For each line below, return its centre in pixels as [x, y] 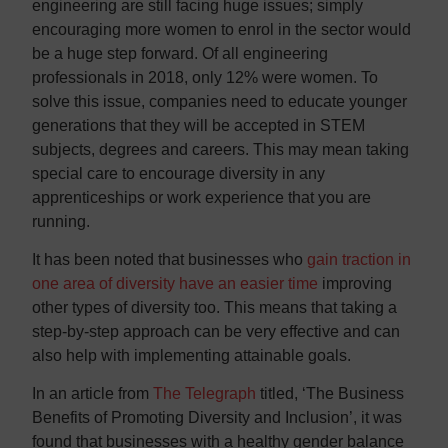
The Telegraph [204, 394]
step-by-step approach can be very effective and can [216, 332]
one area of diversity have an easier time [175, 284]
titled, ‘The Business [330, 394]
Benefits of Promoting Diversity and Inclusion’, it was [217, 418]
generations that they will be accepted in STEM [198, 125]
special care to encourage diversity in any [178, 173]
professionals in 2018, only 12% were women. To [205, 77]
